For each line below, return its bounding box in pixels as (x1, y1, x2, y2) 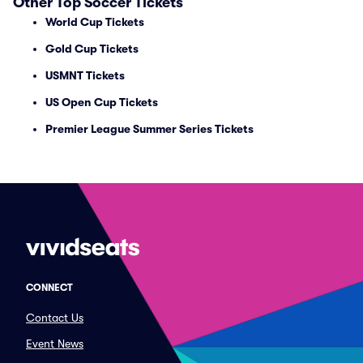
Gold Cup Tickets (45, 42, 139, 55)
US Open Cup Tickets (45, 96, 158, 109)
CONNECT (26, 282, 73, 293)
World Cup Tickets (45, 15, 144, 28)
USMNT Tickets (45, 69, 125, 82)
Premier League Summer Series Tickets (45, 122, 254, 135)
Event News (26, 337, 83, 350)
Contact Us (26, 311, 83, 324)
